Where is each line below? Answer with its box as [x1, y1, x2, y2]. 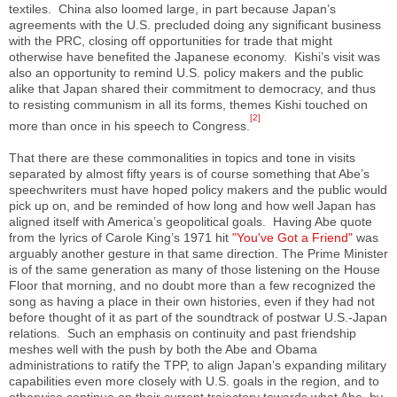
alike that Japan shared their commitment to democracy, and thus [9, 82, 376, 97]
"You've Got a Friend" [232, 230, 353, 245]
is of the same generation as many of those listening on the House [9, 261, 380, 276]
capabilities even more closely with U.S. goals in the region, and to [9, 373, 379, 388]
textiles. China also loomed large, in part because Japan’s [9, 2, 336, 17]
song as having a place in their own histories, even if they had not [9, 293, 375, 308]
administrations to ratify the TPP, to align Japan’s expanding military [9, 357, 386, 372]
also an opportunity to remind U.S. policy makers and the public [9, 66, 363, 81]
